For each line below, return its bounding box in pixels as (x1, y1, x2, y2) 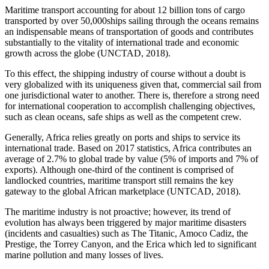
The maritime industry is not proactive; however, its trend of (5, 207, 231, 217)
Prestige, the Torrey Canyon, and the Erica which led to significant (5, 239, 256, 250)
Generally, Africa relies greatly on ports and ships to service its (5, 132, 240, 143)
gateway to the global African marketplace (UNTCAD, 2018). (5, 186, 241, 197)
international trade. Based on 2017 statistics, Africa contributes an (5, 143, 252, 154)
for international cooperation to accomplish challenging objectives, (5, 101, 255, 112)
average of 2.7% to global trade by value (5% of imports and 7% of (5, 154, 258, 165)
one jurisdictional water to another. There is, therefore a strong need (5, 90, 259, 101)
